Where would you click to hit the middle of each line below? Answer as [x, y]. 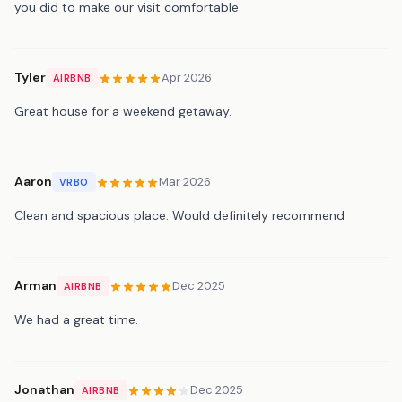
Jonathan [44, 390]
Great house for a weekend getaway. [123, 111]
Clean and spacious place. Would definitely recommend [179, 215]
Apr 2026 [186, 78]
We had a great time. [76, 319]
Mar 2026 [184, 182]
